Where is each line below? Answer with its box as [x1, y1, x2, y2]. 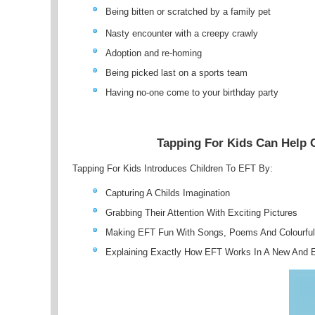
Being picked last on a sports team [105, 67, 248, 78]
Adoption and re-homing [105, 48, 202, 58]
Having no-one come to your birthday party [105, 87, 279, 98]
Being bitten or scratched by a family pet [105, 6, 271, 17]
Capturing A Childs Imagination [105, 188, 231, 199]
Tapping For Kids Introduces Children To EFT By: [72, 162, 274, 174]
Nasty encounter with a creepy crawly [105, 28, 259, 39]
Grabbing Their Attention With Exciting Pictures [105, 207, 298, 219]
